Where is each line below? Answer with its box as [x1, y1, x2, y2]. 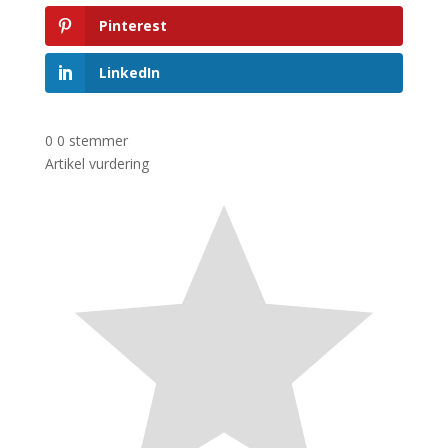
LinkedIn [98, 62, 160, 82]
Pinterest [98, 15, 167, 35]
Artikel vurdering [44, 153, 149, 173]
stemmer [68, 130, 128, 150]
